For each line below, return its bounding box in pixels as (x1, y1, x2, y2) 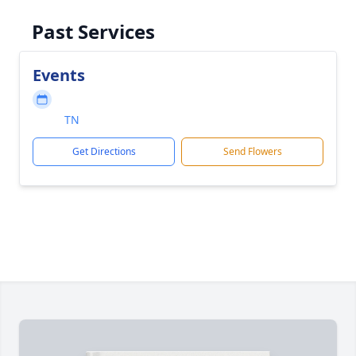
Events (33, 64, 85, 86)
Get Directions (72, 145, 136, 158)
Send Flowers (222, 145, 282, 158)
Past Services (32, 18, 155, 44)
